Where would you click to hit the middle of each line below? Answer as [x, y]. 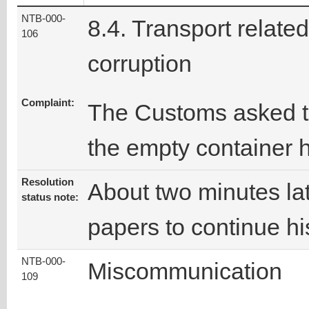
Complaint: [48, 103]
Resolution [48, 182]
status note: [50, 198]
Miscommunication [185, 271]
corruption [140, 64]
